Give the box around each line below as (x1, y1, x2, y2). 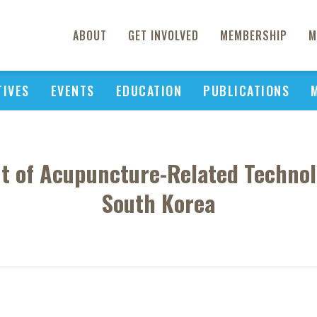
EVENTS (50, 81, 95, 100)
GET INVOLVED (128, 27, 199, 44)
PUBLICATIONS (203, 81, 289, 100)
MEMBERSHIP (220, 27, 287, 44)
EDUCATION (115, 81, 182, 100)
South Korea (102, 186, 215, 219)
